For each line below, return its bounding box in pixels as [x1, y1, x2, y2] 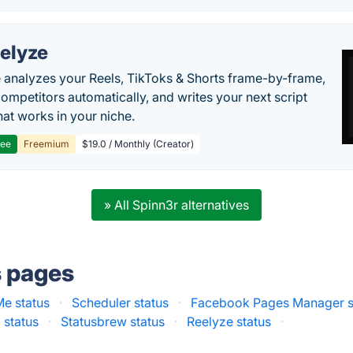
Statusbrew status [61, 314, 165, 329]
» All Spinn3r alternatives [103, 197, 249, 213]
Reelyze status [187, 314, 272, 329]
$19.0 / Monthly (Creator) [82, 138, 195, 150]
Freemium [24, 138, 70, 150]
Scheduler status [72, 295, 169, 310]
